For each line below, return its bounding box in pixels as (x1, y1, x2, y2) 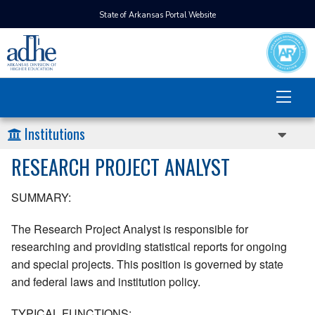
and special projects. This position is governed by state (11, 256, 283, 273)
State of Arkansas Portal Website (99, 10, 216, 20)
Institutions (25, 123, 85, 144)
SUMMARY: (11, 189, 71, 206)
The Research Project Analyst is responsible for (11, 221, 248, 238)
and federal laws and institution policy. (11, 274, 200, 290)
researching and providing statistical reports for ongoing (11, 238, 287, 255)
